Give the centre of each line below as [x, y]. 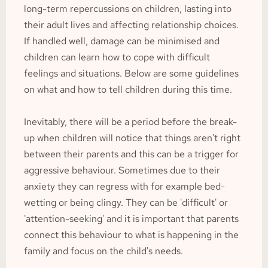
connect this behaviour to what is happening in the [131, 235]
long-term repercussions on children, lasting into [128, 9]
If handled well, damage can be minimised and [122, 41]
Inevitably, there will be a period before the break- [130, 122]
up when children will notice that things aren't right [132, 138]
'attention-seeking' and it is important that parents [131, 219]
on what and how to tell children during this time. [128, 89]
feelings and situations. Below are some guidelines [131, 73]
